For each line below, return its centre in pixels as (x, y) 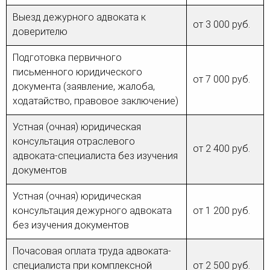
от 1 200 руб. (221, 211)
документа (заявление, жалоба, (84, 87)
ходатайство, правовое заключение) (96, 101)
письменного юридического (77, 72)
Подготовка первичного (67, 58)
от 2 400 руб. (221, 149)
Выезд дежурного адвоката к (79, 17)
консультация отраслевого (74, 142)
